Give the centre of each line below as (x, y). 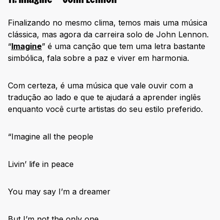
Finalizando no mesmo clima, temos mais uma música (108, 23)
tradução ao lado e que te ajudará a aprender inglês (104, 97)
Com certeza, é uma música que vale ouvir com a (100, 86)
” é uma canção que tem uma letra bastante (124, 46)
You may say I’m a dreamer (59, 192)
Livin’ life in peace (41, 164)
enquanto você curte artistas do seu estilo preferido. (105, 109)
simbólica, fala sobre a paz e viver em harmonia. (98, 58)
